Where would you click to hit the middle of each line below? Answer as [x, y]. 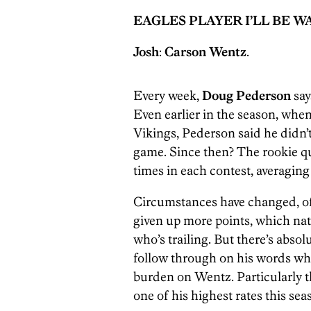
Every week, [168, 95]
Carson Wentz [205, 51]
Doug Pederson [246, 95]
